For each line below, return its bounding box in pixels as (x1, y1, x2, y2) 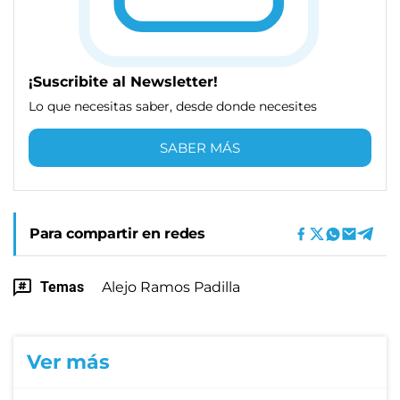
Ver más (27, 349, 110, 374)
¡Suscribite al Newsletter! (29, 72, 218, 90)
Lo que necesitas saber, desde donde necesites (29, 97, 317, 114)
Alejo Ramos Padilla (102, 278, 240, 296)
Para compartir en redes (29, 224, 205, 242)
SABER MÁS (160, 138, 240, 156)
